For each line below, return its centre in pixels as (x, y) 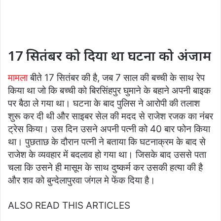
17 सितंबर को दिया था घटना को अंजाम (110, 56)
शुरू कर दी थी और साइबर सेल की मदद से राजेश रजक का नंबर (110, 116)
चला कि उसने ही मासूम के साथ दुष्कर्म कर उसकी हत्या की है (105, 167)
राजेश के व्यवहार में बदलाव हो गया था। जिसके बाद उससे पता (107, 154)
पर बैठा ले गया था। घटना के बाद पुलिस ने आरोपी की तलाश (104, 103)
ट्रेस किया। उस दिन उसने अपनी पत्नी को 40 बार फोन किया (109, 129)
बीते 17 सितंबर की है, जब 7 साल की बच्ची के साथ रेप (116, 77)
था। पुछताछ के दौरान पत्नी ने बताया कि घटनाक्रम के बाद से (107, 142)
